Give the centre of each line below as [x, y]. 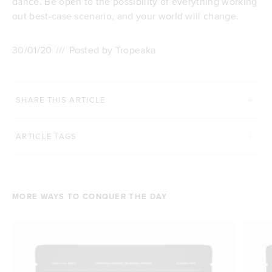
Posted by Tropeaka [112, 50]
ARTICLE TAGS [46, 136]
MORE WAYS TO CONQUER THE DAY [90, 197]
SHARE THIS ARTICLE [61, 100]
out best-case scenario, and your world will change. [127, 16]
